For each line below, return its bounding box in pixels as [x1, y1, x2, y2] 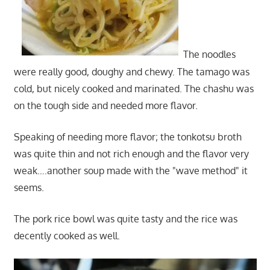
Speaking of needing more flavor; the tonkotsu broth [13, 130, 242, 143]
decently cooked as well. [13, 229, 120, 242]
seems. [13, 181, 44, 193]
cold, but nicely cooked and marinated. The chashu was [13, 82, 254, 95]
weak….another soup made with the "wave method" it [13, 164, 248, 177]
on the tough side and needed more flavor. [13, 99, 198, 111]
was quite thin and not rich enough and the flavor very [13, 147, 249, 160]
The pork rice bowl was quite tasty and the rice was [13, 212, 237, 225]
